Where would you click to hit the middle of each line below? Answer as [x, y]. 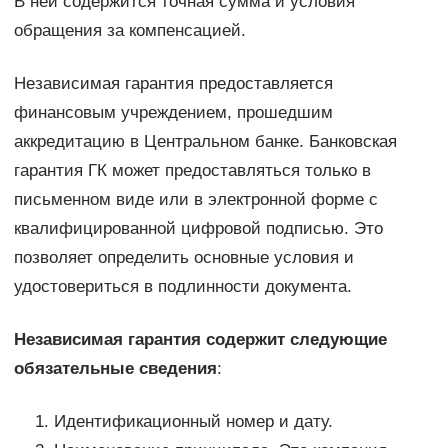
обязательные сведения [115, 369]
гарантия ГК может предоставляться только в [192, 171]
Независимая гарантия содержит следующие [200, 340]
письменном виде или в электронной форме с [195, 200]
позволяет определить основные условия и [183, 258]
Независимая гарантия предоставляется [173, 84]
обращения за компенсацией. [129, 31]
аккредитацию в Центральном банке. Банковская [205, 142]
